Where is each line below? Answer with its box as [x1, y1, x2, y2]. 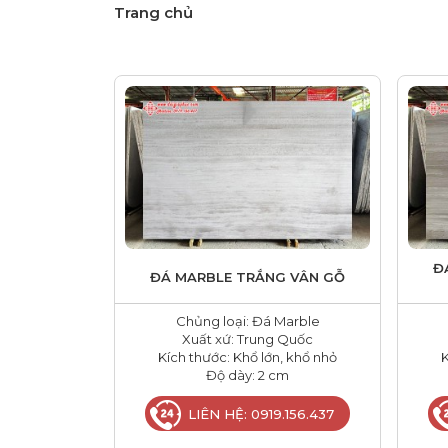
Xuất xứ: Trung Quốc [182, 331, 313, 348]
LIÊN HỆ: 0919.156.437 [188, 405, 335, 422]
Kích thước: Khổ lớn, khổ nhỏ [158, 349, 337, 366]
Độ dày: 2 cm [206, 367, 289, 384]
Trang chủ [114, 3, 193, 22]
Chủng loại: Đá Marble [175, 313, 320, 330]
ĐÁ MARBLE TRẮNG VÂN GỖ [150, 269, 345, 286]
